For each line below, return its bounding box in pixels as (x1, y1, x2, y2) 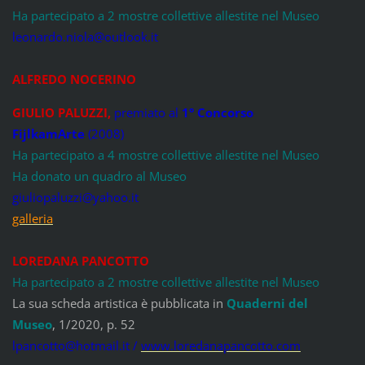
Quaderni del (226, 295, 308, 312)
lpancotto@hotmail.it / (11, 337, 141, 354)
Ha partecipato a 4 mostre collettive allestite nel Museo (11, 147, 319, 164)
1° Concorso (181, 104, 253, 121)
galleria (11, 210, 53, 227)
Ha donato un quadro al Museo (11, 168, 187, 185)
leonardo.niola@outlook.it (11, 29, 158, 46)
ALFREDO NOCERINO (11, 71, 136, 88)
